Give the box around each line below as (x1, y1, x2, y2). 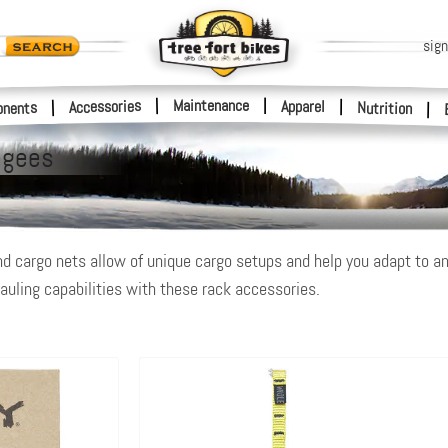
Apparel (280, 95, 326, 118)
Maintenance (173, 95, 249, 116)
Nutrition (356, 97, 413, 120)
